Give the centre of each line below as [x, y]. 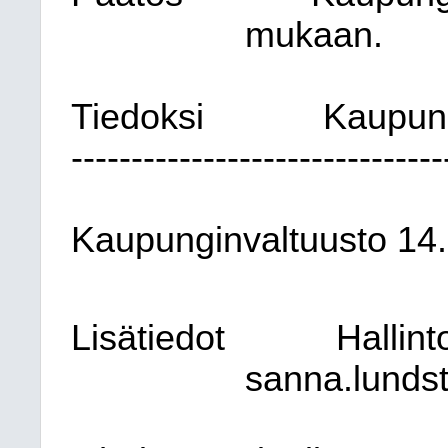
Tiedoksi [137, 117]
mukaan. [313, 35]
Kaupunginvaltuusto [229, 240]
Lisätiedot [148, 338]
